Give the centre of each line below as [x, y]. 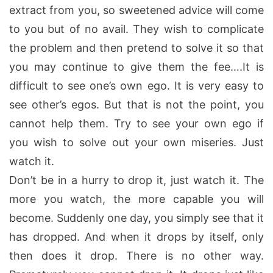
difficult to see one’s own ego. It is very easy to [136, 85]
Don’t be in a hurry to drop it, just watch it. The [136, 180]
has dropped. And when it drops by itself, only [136, 236]
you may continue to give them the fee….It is [136, 66]
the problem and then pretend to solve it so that [136, 48]
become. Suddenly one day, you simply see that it [136, 218]
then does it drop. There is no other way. [136, 255]
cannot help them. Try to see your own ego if [136, 123]
